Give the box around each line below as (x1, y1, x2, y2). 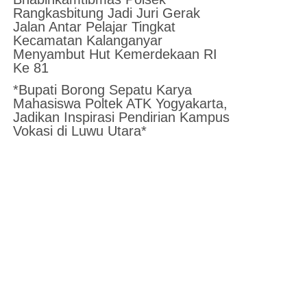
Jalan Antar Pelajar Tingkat (13, 19, 176, 34)
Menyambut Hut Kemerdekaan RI (13, 46, 218, 62)
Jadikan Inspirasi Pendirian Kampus (13, 109, 230, 125)
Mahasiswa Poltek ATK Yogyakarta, (13, 95, 228, 111)
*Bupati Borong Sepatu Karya (13, 82, 193, 97)
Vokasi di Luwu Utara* (13, 123, 147, 138)
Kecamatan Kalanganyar (13, 32, 163, 48)
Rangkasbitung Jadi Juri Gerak (13, 5, 201, 21)
